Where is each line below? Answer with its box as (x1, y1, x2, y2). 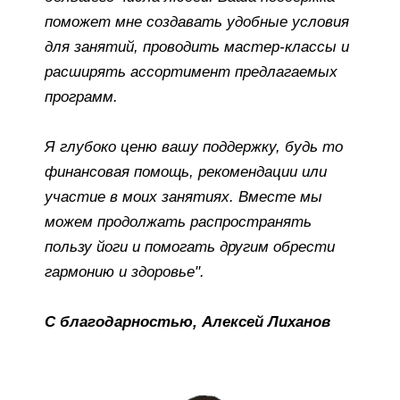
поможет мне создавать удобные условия (45, 12, 349, 30)
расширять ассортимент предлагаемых (45, 62, 337, 80)
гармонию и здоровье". (45, 262, 204, 280)
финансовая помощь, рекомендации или (45, 162, 327, 180)
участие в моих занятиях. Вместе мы (45, 187, 322, 205)
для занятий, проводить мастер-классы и (45, 37, 349, 55)
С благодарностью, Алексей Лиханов (45, 312, 330, 330)
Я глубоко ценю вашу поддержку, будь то (45, 137, 343, 155)
